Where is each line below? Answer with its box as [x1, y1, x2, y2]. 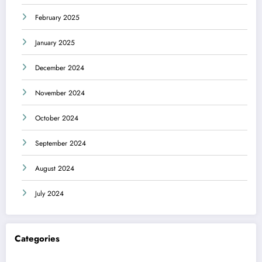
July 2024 [35, 188, 64, 199]
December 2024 [35, 63, 84, 74]
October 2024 [35, 113, 78, 124]
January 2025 [35, 37, 75, 49]
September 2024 [35, 138, 86, 149]
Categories [15, 232, 60, 246]
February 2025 [35, 12, 80, 23]
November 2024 [35, 88, 85, 99]
